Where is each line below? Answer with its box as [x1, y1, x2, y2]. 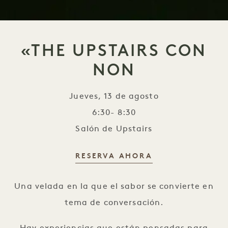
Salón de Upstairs [75, 125, 153, 133]
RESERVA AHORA [75, 152, 153, 160]
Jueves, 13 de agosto [69, 92, 159, 101]
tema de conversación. [64, 198, 164, 207]
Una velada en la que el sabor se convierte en [14, 182, 214, 191]
